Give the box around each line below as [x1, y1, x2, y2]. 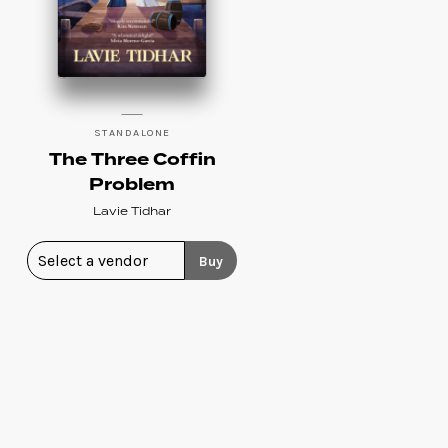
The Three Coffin [48, 146, 216, 173]
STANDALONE [93, 125, 171, 139]
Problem [89, 171, 176, 198]
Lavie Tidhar [93, 202, 172, 220]
